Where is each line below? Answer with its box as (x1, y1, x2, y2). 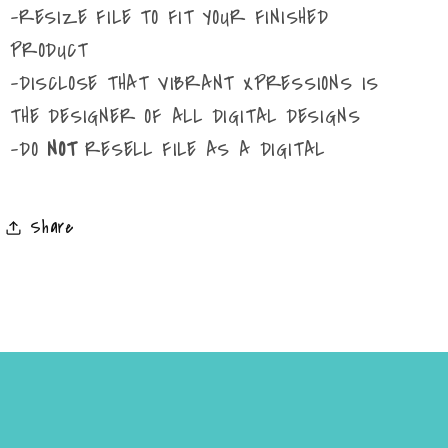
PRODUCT (10, 36, 88, 66)
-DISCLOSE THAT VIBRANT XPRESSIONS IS (10, 69, 380, 99)
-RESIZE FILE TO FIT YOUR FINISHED (10, 3, 329, 33)
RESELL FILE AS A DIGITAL (85, 135, 326, 165)
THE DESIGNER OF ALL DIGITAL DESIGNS (10, 102, 361, 132)
